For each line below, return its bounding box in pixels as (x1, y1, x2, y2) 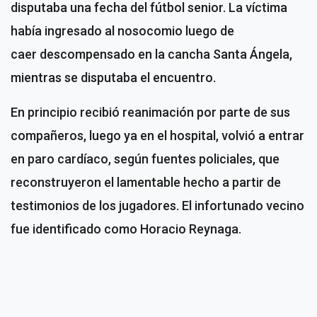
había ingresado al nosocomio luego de (11, 23, 234, 39)
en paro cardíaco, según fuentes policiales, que (11, 151, 279, 167)
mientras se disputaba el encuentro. (11, 70, 216, 86)
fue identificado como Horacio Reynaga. (11, 221, 241, 237)
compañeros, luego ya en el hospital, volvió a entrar (11, 128, 304, 144)
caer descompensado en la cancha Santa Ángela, (11, 47, 292, 62)
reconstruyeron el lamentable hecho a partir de (11, 175, 281, 190)
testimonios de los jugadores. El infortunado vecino (11, 198, 304, 214)
